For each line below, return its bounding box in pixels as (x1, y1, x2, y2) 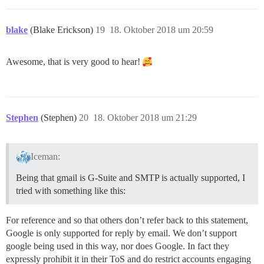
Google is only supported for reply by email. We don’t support (6, 228, 237, 239)
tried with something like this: (16, 186, 126, 196)
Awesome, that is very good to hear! (6, 56, 143, 67)
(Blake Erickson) (30, 24, 95, 35)
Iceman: (30, 151, 60, 162)
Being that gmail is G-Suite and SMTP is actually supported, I (16, 173, 245, 183)
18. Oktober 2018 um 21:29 (93, 112, 197, 123)
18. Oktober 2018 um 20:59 (110, 24, 213, 35)
